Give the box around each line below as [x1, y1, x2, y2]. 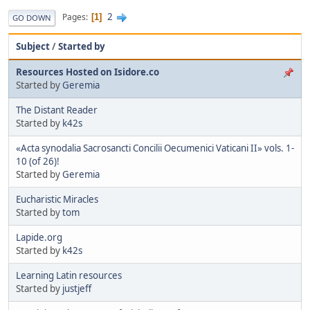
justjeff [62, 282, 91, 295]
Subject [16, 39, 50, 53]
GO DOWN [12, 12, 51, 23]
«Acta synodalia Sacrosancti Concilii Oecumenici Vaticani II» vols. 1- [16, 141, 294, 154]
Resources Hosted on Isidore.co [16, 65, 159, 78]
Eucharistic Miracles [16, 192, 98, 206]
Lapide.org [16, 230, 62, 244]
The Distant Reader [16, 103, 98, 116]
